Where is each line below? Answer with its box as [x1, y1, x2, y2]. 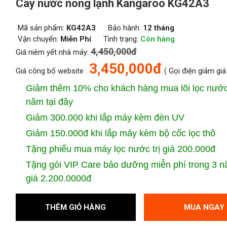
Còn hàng [140, 34, 175, 44]
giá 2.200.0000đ [25, 173, 91, 183]
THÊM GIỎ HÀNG [45, 202, 106, 212]
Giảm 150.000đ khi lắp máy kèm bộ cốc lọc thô [25, 128, 215, 138]
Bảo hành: [107, 23, 143, 32]
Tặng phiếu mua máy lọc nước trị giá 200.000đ [25, 143, 215, 154]
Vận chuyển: [17, 34, 60, 44]
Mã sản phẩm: [17, 23, 66, 32]
